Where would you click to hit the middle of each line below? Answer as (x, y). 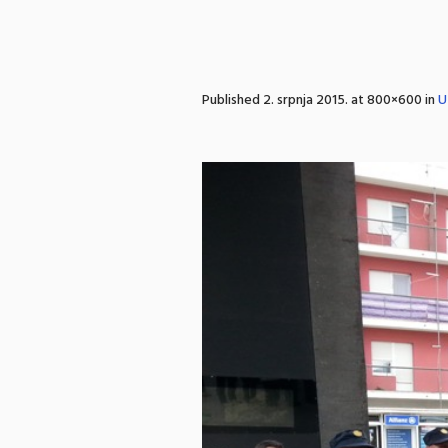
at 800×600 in (393, 100)
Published (232, 100)
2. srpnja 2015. (305, 100)
